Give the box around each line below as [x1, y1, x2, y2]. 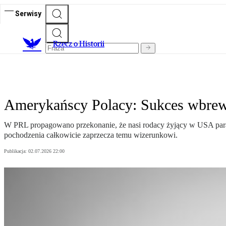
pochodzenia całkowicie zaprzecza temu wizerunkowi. [4, 131, 178, 140]
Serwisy [15, 9, 41, 18]
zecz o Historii [58, 39, 104, 49]
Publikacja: [4, 148, 28, 154]
